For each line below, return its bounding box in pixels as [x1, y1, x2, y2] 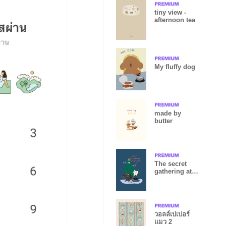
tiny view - [154, 9, 186, 16]
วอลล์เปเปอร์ [154, 210, 190, 218]
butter [154, 117, 173, 125]
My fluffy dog [154, 63, 195, 71]
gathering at [154, 167, 192, 175]
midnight [154, 175, 183, 183]
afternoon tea [154, 16, 195, 24]
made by [154, 109, 181, 117]
